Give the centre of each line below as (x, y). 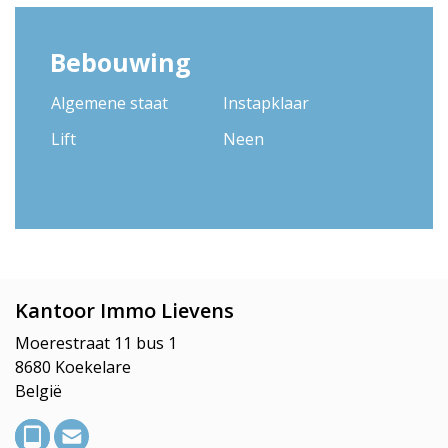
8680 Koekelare (73, 367)
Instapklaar (266, 103)
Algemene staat (109, 103)
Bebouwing (120, 62)
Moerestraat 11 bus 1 (96, 343)
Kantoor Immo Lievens (124, 311)
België (38, 391)
